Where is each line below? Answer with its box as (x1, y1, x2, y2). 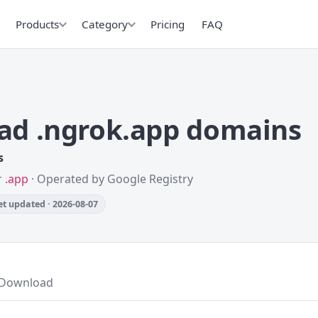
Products (16, 16, 59, 31)
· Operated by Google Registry (28, 171, 193, 187)
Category (82, 16, 128, 31)
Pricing (150, 16, 185, 31)
